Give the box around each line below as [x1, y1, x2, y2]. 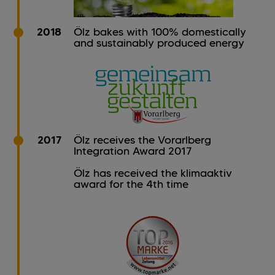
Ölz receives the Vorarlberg [74, 133, 211, 147]
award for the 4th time [74, 177, 188, 192]
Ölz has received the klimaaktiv [74, 166, 232, 180]
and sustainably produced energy [74, 36, 244, 50]
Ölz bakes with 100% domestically [74, 25, 246, 39]
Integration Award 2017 [74, 144, 192, 158]
